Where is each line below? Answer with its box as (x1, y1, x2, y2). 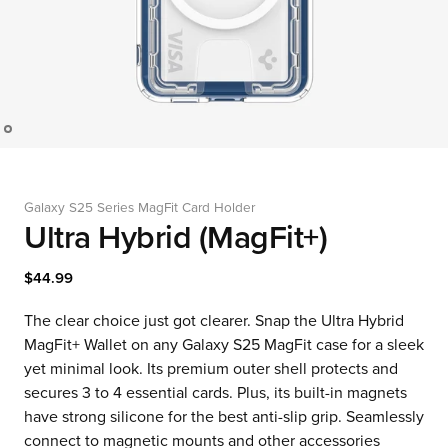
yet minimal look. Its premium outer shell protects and (24, 359, 398, 379)
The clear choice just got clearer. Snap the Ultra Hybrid (24, 311, 404, 331)
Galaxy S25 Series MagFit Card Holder (24, 200, 255, 216)
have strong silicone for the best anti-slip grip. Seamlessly (24, 407, 424, 427)
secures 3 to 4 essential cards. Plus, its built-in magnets (24, 383, 407, 403)
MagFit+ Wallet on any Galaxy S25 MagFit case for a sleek (24, 335, 424, 355)
